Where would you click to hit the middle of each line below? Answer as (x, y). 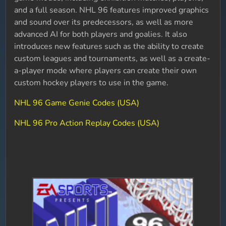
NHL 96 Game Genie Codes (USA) (77, 103)
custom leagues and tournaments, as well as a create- (112, 59)
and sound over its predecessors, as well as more (104, 22)
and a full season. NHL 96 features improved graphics (112, 10)
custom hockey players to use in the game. (92, 83)
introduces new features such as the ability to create (109, 46)
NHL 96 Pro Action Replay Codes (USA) (87, 123)
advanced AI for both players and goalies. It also (101, 34)
